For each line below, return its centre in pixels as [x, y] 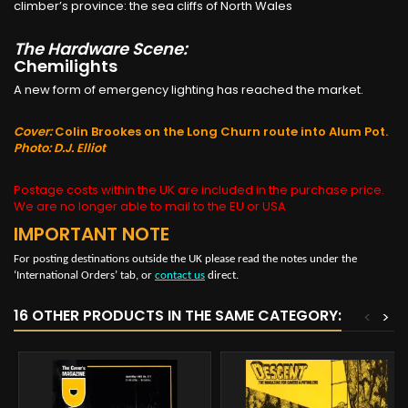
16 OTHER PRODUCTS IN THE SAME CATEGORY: [178, 315]
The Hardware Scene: [101, 48]
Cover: [33, 131]
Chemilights [66, 66]
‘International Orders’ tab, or [84, 275]
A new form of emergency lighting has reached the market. [189, 89]
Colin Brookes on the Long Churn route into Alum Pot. [220, 131]
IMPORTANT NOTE [92, 234]
